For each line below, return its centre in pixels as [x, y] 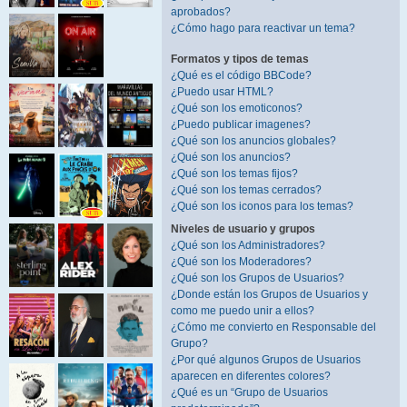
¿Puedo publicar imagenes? [241, 124]
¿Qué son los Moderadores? [241, 262]
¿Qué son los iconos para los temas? [262, 206]
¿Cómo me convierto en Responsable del [273, 327]
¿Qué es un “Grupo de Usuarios [249, 392]
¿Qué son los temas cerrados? [246, 190]
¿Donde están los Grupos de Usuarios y [269, 294]
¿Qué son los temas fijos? [234, 174]
